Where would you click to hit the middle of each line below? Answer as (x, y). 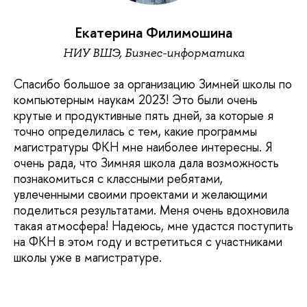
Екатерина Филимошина (153, 32)
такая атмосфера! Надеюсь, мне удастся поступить (153, 226)
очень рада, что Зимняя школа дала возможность (146, 163)
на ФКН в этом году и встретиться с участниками (148, 242)
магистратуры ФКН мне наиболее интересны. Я (143, 147)
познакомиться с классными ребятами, (118, 179)
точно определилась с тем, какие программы (135, 132)
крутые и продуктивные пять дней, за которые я (144, 116)
